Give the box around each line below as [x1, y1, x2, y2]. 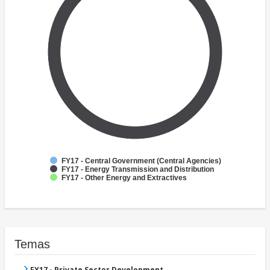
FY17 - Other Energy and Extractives [61, 174, 187, 183]
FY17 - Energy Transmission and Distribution [61, 165, 214, 174]
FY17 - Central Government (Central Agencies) [61, 157, 221, 166]
